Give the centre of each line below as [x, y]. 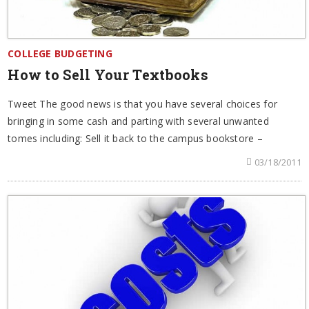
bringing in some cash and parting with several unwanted [138, 121]
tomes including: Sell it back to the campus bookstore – [135, 139]
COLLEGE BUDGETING [60, 54]
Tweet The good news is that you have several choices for [142, 104]
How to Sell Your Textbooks [108, 75]
